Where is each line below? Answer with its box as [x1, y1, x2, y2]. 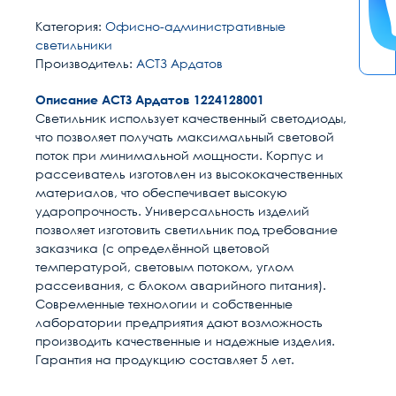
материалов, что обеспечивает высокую [35, 185, 287, 200]
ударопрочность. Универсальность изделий [35, 203, 309, 218]
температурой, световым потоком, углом [35, 259, 293, 274]
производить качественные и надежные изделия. [35, 333, 335, 348]
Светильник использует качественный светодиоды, [35, 110, 346, 126]
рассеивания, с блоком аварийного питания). [35, 278, 326, 293]
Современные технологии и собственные [35, 296, 293, 311]
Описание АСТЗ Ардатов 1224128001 [35, 92, 264, 107]
